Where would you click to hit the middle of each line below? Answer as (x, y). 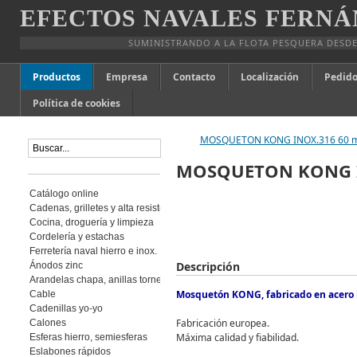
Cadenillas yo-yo (66, 308)
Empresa (126, 77)
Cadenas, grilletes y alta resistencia (106, 208)
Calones (47, 323)
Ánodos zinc (56, 265)
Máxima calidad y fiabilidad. (237, 337)
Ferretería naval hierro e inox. (93, 251)
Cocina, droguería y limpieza (91, 222)
